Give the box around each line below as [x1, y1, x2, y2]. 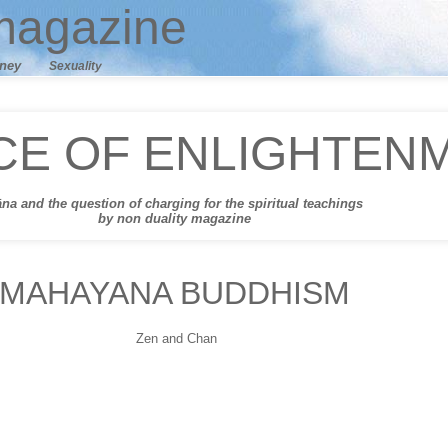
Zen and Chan [131, 330, 217, 346]
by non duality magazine [97, 211, 251, 227]
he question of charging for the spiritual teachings [51, 196, 363, 212]
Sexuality [49, 59, 102, 73]
